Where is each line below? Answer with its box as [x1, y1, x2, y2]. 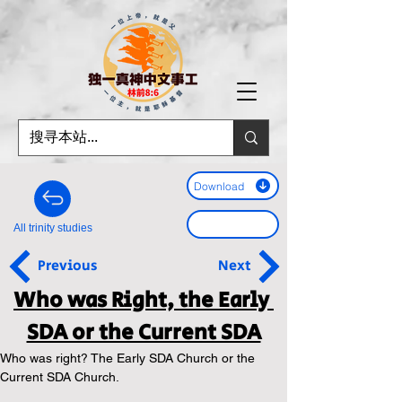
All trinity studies [13, 222, 92, 234]
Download [194, 179, 244, 193]
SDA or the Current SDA [26, 317, 261, 348]
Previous [37, 256, 98, 276]
